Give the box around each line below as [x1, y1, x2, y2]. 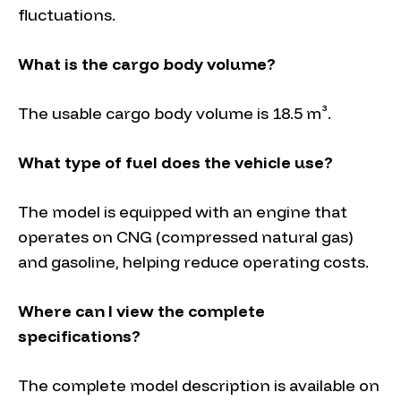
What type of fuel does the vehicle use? [18, 152, 333, 174]
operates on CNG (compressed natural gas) [18, 226, 353, 248]
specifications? [18, 326, 141, 347]
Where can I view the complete [18, 301, 265, 322]
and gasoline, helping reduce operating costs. [18, 252, 369, 273]
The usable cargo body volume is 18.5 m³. [18, 103, 331, 124]
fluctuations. [18, 4, 115, 26]
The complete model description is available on [18, 375, 380, 397]
